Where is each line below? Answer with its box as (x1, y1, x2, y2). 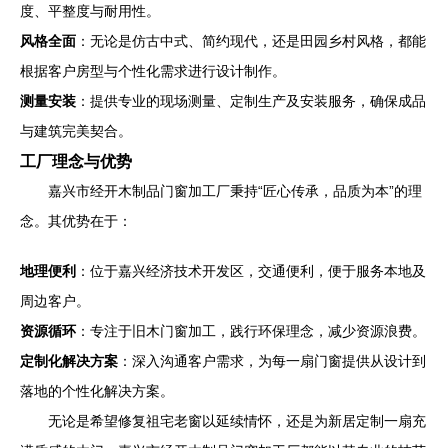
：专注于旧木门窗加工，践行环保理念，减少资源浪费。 (76, 323, 426, 339)
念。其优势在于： (20, 213, 132, 229)
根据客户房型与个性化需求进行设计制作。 (20, 63, 286, 79)
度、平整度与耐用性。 (20, 3, 160, 19)
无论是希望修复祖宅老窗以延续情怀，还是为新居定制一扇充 (48, 413, 426, 429)
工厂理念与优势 (20, 152, 132, 170)
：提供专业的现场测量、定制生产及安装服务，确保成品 (76, 93, 426, 109)
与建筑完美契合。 (20, 123, 132, 139)
